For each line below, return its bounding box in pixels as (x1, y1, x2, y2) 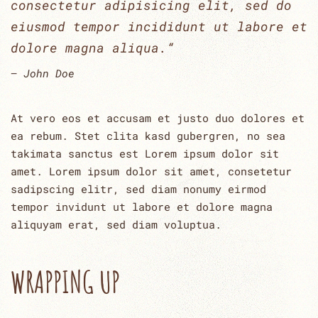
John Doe (23, 65, 75, 80)
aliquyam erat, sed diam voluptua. (11, 216, 221, 231)
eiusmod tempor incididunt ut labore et (11, 17, 307, 35)
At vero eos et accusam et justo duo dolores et (11, 110, 305, 125)
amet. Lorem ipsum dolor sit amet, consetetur (11, 163, 292, 178)
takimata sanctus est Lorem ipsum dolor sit (11, 146, 279, 160)
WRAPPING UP (11, 262, 120, 300)
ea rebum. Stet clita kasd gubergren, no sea (11, 128, 285, 143)
